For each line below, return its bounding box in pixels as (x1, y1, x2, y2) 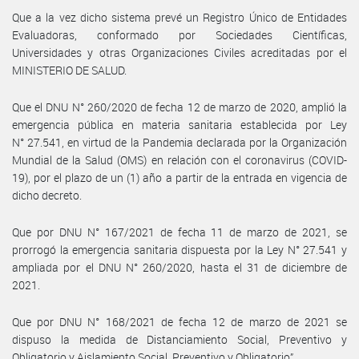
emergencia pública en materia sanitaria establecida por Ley (12, 116, 347, 132)
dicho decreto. (12, 187, 82, 203)
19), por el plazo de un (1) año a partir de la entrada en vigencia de (12, 169, 347, 185)
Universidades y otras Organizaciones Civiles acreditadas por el (12, 44, 347, 60)
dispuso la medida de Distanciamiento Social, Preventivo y (12, 331, 347, 347)
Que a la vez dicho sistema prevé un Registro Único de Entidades (12, 9, 347, 25)
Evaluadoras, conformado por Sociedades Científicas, (12, 26, 347, 42)
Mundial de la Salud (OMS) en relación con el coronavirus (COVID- (12, 151, 347, 167)
